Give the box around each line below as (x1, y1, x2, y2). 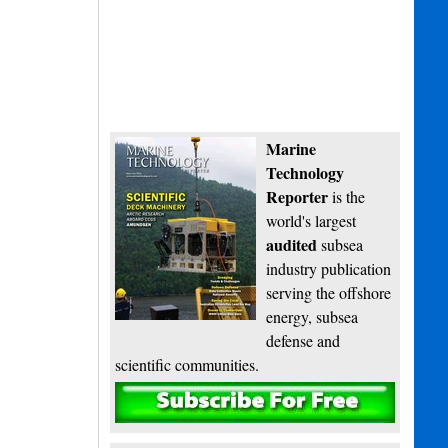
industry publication (266, 258, 392, 280)
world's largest (266, 210, 357, 232)
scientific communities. (115, 354, 260, 376)
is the (328, 186, 366, 208)
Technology (266, 161, 345, 185)
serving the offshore (266, 282, 392, 304)
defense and (266, 330, 341, 352)
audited (266, 233, 318, 257)
